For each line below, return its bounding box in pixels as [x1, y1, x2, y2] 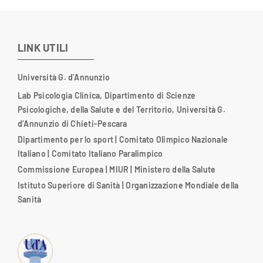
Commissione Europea [17, 164, 104, 175]
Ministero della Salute [134, 164, 216, 175]
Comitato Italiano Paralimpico [51, 149, 163, 159]
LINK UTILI [17, 41, 69, 55]
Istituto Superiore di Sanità [17, 180, 120, 191]
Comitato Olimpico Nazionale [119, 134, 228, 145]
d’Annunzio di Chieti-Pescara [17, 119, 127, 129]
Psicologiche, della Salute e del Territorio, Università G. [17, 104, 225, 115]
